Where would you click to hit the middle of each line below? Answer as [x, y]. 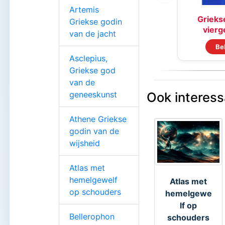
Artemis [84, 9]
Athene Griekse [98, 119]
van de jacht [93, 33]
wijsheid [85, 143]
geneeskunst [93, 94]
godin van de [94, 131]
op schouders [95, 192]
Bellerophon [92, 216]
